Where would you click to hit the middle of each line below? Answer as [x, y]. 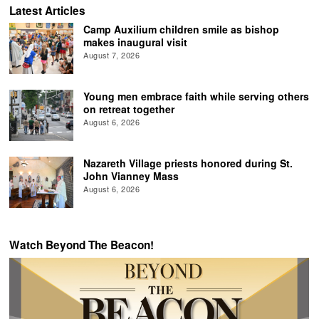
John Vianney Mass [131, 176]
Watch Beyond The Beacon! [82, 245]
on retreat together [129, 109]
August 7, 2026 [112, 55]
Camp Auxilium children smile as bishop [182, 30]
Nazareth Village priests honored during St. [188, 163]
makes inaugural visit [136, 42]
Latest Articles [48, 10]
